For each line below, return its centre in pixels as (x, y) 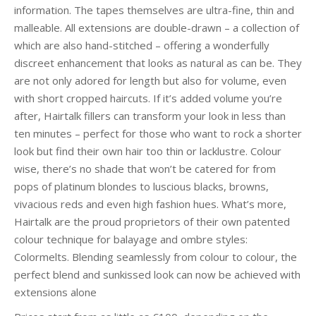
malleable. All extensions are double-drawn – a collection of (157, 28)
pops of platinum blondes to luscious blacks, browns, (141, 186)
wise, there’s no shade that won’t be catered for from (145, 169)
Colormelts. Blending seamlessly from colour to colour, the (156, 257)
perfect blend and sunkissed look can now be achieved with (157, 274)
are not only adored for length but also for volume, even (150, 80)
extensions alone (55, 292)
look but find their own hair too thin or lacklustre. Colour (148, 151)
